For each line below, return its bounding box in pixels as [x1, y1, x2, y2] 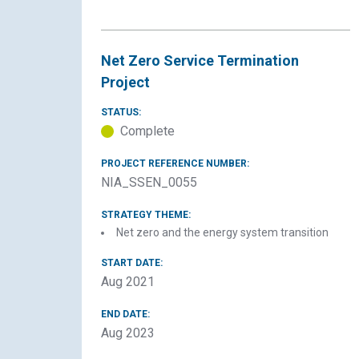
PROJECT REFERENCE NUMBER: [101, 158, 249, 169]
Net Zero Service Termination [101, 52, 299, 69]
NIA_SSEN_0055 [101, 175, 197, 190]
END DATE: [101, 309, 150, 320]
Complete [120, 123, 175, 139]
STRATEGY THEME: [101, 209, 191, 220]
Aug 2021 [101, 274, 155, 289]
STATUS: [101, 107, 141, 118]
